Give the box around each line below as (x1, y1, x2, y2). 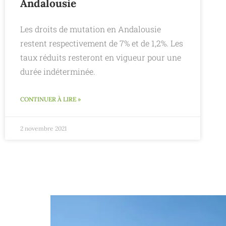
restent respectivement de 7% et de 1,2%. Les (20, 38, 183, 49)
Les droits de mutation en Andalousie (20, 24, 161, 35)
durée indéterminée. (20, 66, 95, 77)
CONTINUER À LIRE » (20, 95, 81, 103)
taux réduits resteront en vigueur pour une (20, 52, 181, 63)
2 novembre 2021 (20, 125, 67, 133)
